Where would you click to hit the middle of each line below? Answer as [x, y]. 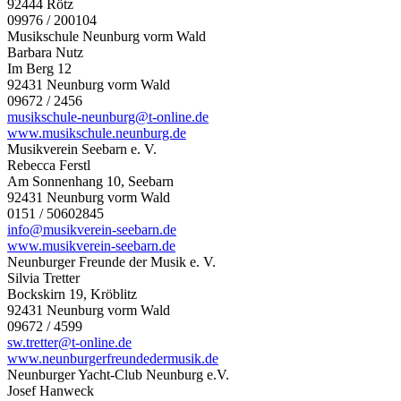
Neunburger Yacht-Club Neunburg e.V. [118, 374]
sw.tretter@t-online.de [69, 342]
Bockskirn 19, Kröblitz [72, 294]
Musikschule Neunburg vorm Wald [107, 36]
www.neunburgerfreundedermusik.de [113, 358]
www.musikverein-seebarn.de [91, 245]
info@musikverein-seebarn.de [92, 229]
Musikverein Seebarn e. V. [82, 149]
